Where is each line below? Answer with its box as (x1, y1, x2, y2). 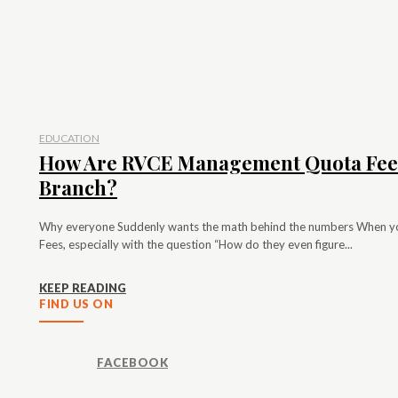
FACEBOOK (97, 354, 168, 370)
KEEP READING (39, 281, 126, 296)
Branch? (39, 174, 117, 202)
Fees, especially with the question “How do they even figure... (39, 237, 353, 252)
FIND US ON (39, 297, 113, 312)
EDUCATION (39, 131, 99, 146)
